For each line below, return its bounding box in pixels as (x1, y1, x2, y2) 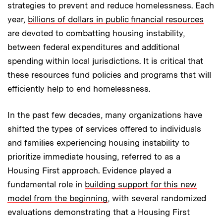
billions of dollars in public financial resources (28, 14, 204, 24)
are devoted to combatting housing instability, (7, 28, 185, 38)
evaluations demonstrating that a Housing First (7, 207, 190, 217)
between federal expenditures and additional (7, 42, 179, 52)
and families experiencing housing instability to (7, 137, 190, 148)
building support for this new (85, 179, 197, 189)
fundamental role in (7, 179, 85, 189)
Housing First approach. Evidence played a (7, 165, 171, 175)
